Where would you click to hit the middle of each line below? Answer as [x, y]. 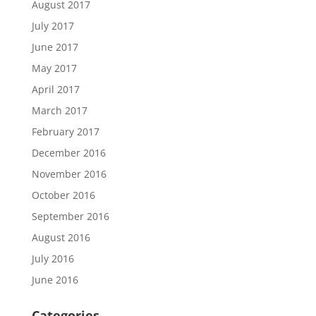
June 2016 [55, 279]
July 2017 [53, 25]
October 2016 [63, 195]
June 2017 [55, 47]
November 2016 [69, 174]
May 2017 [54, 68]
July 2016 [53, 258]
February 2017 [65, 131]
